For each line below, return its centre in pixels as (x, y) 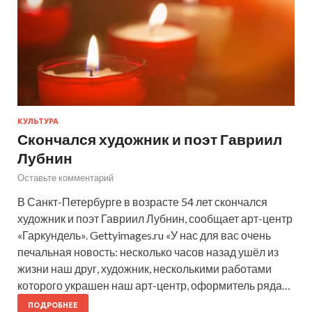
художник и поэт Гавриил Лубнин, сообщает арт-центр (155, 218)
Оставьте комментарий (65, 177)
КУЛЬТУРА (38, 121)
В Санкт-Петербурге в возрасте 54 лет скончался (142, 201)
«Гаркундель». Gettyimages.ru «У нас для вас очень (144, 235)
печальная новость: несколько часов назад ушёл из (148, 251)
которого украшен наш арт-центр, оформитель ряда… (154, 285)
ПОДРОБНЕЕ (53, 305)
